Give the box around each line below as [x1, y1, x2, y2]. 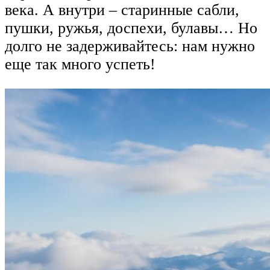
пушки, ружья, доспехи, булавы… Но [5, 19, 257, 37]
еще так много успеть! [5, 55, 155, 73]
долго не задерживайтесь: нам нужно [5, 37, 255, 55]
